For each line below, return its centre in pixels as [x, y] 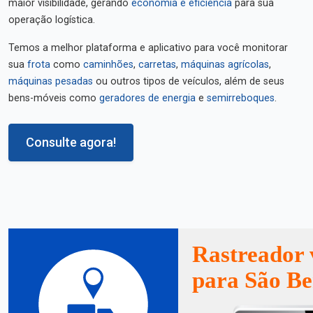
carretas [157, 65]
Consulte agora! [71, 142]
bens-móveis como [54, 98]
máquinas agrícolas [225, 65]
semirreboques [241, 98]
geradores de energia [147, 98]
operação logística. [52, 20]
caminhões [108, 65]
